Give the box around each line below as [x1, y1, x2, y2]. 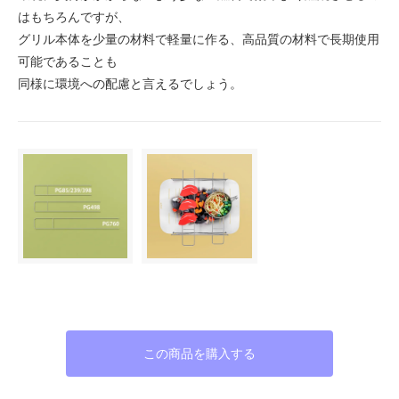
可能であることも [18, 53, 118, 69]
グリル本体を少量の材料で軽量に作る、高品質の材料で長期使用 [18, 30, 379, 46]
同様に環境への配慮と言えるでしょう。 [18, 75, 242, 91]
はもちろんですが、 [18, 8, 130, 24]
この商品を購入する [143, 346, 256, 362]
